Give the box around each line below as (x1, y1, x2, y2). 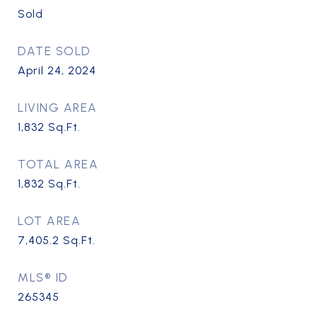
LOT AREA (18, 214, 81, 228)
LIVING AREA (18, 100, 98, 115)
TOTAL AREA (18, 157, 98, 171)
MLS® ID (18, 270, 69, 284)
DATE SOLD (18, 44, 91, 58)
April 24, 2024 (18, 64, 96, 77)
